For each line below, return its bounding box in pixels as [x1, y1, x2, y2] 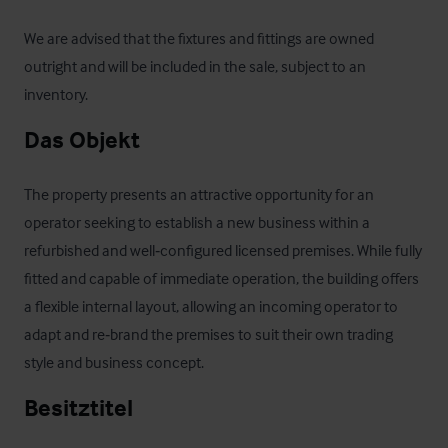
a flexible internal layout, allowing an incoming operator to [24, 296, 398, 316]
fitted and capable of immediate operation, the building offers [24, 268, 419, 288]
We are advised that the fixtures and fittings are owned [24, 28, 374, 48]
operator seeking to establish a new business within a [24, 212, 370, 232]
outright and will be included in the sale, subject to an [24, 56, 366, 76]
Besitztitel [24, 393, 133, 422]
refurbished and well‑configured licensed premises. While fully [24, 240, 422, 260]
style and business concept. [24, 352, 204, 372]
